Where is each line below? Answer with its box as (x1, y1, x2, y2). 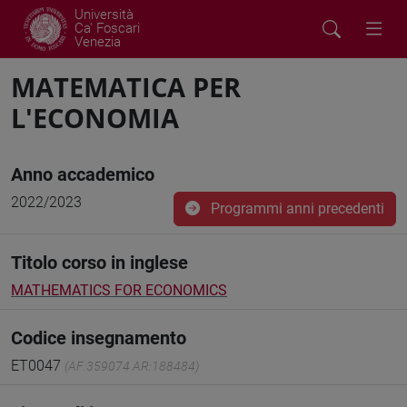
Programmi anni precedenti (207, 200, 384, 217)
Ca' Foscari (74, 20, 140, 36)
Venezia (74, 34, 121, 50)
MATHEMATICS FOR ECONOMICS (11, 282, 227, 299)
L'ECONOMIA (11, 100, 179, 135)
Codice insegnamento (11, 327, 186, 349)
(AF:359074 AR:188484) (65, 359, 199, 373)
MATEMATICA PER (11, 69, 241, 104)
